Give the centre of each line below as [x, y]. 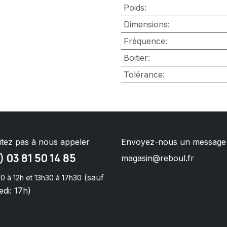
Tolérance [143, 74]
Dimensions [145, 24]
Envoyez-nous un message [174, 142]
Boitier [136, 58]
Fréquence [144, 41]
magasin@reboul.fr [158, 158]
